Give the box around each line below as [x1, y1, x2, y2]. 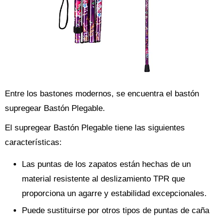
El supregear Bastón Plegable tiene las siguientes [5, 123, 185, 132]
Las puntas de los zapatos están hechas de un [22, 160, 191, 169]
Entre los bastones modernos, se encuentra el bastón [5, 89, 199, 98]
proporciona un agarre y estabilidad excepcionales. [22, 189, 207, 198]
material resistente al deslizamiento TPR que [22, 174, 185, 183]
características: [5, 138, 62, 147]
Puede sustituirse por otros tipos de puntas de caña [22, 206, 209, 215]
